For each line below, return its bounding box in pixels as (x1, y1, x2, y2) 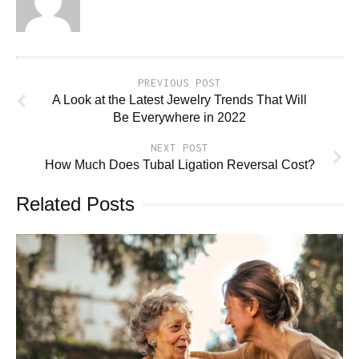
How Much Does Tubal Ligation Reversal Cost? (44, 157, 315, 171)
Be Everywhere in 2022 (113, 110, 246, 124)
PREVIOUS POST (138, 76, 221, 89)
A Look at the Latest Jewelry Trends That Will (52, 92, 307, 107)
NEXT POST (151, 141, 208, 154)
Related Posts (16, 192, 135, 215)
